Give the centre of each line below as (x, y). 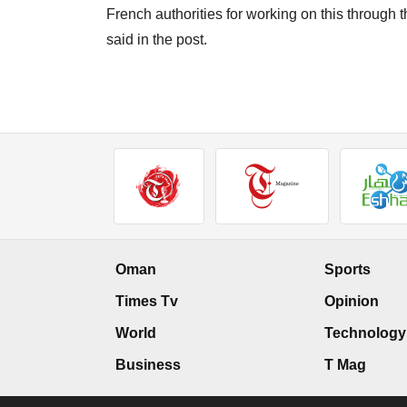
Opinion (352, 302)
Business (148, 365)
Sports (347, 270)
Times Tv (147, 302)
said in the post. (157, 40)
